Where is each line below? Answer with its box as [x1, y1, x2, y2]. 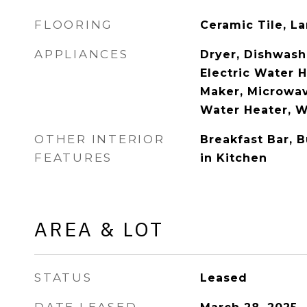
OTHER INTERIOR [34, 132, 165, 146]
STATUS [34, 271, 93, 284]
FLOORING [34, 18, 113, 32]
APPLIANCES [34, 47, 129, 61]
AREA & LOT [34, 216, 164, 242]
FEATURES [34, 151, 112, 164]
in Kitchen [199, 151, 267, 164]
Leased [199, 271, 247, 284]
